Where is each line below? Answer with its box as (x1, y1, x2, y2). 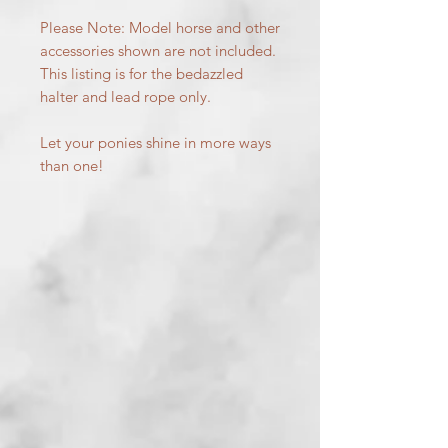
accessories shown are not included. (40, 40, 276, 60)
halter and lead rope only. (40, 86, 211, 106)
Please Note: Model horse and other (40, 17, 280, 37)
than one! (40, 155, 104, 175)
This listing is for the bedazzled (40, 63, 243, 83)
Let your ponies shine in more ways (40, 132, 271, 152)
